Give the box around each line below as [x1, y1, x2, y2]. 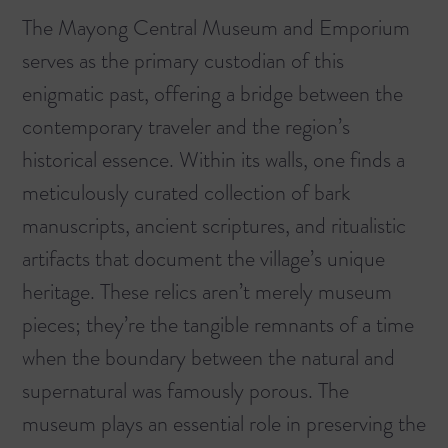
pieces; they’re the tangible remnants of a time [22, 308, 414, 340]
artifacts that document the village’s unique [22, 242, 385, 274]
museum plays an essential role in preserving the [22, 407, 426, 439]
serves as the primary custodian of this [22, 44, 344, 76]
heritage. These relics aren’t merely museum [22, 275, 392, 307]
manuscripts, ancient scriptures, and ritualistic [22, 209, 406, 241]
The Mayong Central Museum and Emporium [22, 11, 410, 43]
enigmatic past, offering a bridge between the [22, 77, 403, 109]
